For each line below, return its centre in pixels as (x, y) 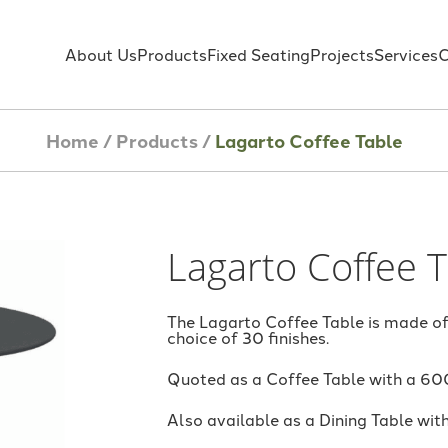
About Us (101, 54)
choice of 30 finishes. (248, 337)
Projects (342, 54)
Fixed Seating (259, 54)
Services (406, 54)
